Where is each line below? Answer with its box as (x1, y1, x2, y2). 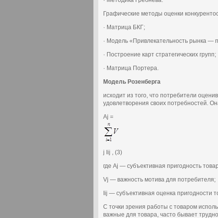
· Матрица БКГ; (103, 24, 145, 31)
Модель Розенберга (103, 78, 161, 85)
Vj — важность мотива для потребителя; (103, 176, 216, 183)
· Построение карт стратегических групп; (103, 51, 216, 58)
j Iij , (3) (103, 149, 122, 156)
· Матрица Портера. (103, 65, 159, 72)
